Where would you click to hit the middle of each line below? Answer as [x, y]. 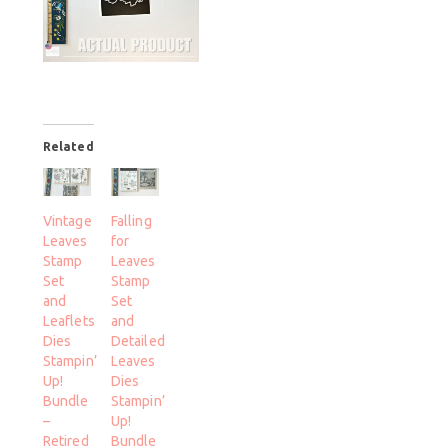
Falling [131, 220]
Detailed [137, 340]
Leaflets [68, 320]
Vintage [67, 220]
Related [68, 147]
